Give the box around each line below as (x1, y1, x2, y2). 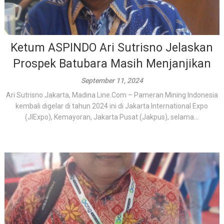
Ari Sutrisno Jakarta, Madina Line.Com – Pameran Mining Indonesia (5, 91, 218, 99)
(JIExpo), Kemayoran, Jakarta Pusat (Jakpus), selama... (25, 113, 199, 121)
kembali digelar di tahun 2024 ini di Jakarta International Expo (15, 102, 208, 110)
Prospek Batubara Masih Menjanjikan (12, 57, 211, 70)
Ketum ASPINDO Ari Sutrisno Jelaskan (10, 41, 213, 54)
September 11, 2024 (80, 76, 143, 84)
